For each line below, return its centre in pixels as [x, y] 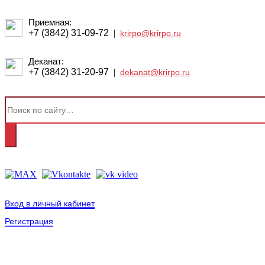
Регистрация [29, 222]
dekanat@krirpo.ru [155, 72]
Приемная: [50, 22]
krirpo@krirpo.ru [151, 33]
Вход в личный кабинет [50, 204]
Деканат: [46, 62]
